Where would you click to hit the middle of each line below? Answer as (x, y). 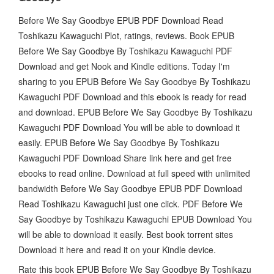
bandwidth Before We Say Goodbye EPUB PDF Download (130, 188)
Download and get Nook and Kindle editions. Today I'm (124, 66)
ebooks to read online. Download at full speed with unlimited (134, 173)
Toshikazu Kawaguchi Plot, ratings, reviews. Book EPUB (126, 35)
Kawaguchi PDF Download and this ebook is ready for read (132, 96)
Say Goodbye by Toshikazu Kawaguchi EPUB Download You (135, 219)
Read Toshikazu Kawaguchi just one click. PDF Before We (131, 203)
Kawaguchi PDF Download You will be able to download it (129, 127)
